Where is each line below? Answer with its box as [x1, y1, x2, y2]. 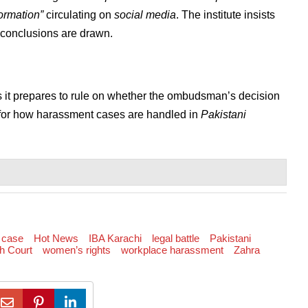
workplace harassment [120, 243, 223, 256]
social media [114, 8, 176, 21]
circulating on [43, 8, 114, 21]
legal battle [151, 232, 199, 244]
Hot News [33, 232, 78, 244]
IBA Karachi [88, 232, 142, 244]
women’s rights [42, 243, 111, 256]
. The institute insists [176, 8, 275, 21]
